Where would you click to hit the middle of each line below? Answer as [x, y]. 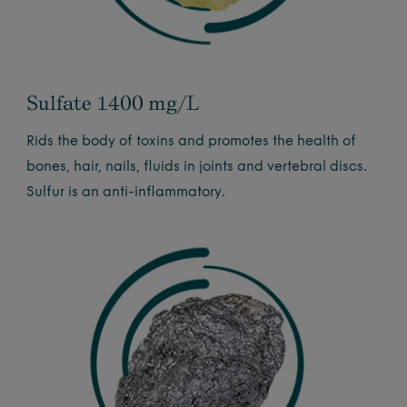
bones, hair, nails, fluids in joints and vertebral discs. [197, 167]
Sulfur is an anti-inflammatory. [126, 193]
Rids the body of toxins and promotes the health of [192, 142]
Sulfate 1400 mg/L [113, 102]
